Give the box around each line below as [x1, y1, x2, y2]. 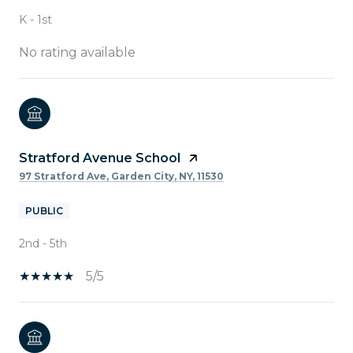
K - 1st [19, 12, 52, 27]
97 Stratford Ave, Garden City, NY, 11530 [19, 169, 224, 182]
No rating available [19, 44, 136, 60]
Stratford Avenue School [19, 150, 180, 165]
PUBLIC [25, 204, 63, 217]
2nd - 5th [19, 236, 67, 251]
